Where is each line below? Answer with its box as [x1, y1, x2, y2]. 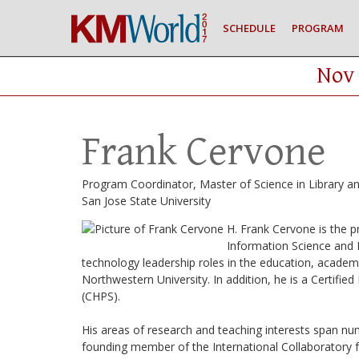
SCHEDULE [223, 21, 276, 35]
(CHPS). [82, 288, 123, 304]
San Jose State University [82, 193, 211, 208]
